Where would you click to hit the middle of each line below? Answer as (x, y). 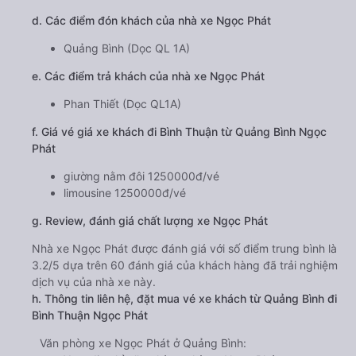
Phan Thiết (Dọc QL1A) (122, 104)
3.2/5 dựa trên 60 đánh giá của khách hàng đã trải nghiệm (185, 265)
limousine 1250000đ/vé (125, 193)
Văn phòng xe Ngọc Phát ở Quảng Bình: (143, 343)
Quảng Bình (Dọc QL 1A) (127, 48)
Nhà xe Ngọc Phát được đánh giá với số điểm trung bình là (184, 249)
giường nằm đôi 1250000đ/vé (141, 176)
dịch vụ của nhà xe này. (94, 282)
